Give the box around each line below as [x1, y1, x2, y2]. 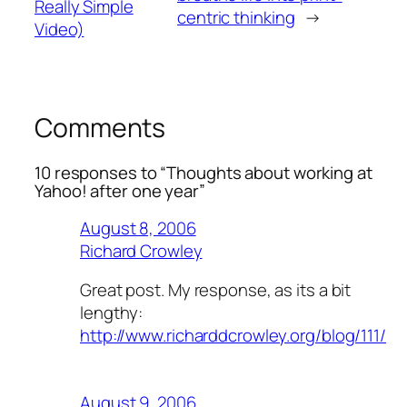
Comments [35, 109, 166, 145]
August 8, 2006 [80, 215, 196, 240]
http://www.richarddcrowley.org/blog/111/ [80, 323, 386, 348]
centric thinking [177, 5, 295, 30]
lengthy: [80, 301, 144, 325]
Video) [35, 16, 84, 41]
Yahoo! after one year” [35, 179, 205, 203]
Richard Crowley [80, 238, 203, 263]
